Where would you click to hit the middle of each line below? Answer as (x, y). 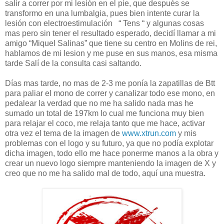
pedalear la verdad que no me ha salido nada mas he (99, 103)
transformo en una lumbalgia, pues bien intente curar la (102, 13)
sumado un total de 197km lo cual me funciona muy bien (104, 113)
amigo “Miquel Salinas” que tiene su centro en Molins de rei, (111, 43)
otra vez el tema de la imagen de (63, 133)
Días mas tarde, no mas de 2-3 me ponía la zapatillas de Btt (110, 83)
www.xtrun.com (149, 133)
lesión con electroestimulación (60, 23)
